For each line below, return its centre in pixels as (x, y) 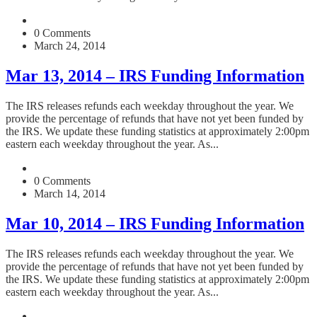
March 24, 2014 (70, 45)
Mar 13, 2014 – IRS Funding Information (155, 75)
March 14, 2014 (70, 193)
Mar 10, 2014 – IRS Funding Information (155, 223)
